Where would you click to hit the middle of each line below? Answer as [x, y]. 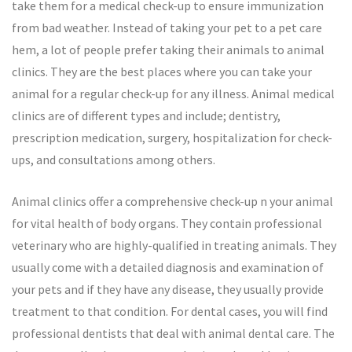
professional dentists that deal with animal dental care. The [173, 333]
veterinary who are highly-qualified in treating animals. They [174, 245]
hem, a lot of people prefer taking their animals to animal [168, 49]
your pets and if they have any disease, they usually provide [168, 289]
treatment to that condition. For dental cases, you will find [170, 311]
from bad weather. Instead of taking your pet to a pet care [167, 27]
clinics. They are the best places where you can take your [162, 71]
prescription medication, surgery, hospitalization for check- [172, 137]
